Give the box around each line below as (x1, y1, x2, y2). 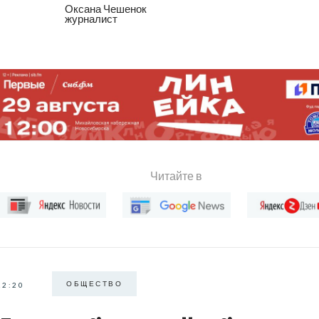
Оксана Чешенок (65, 1, 147, 15)
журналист (65, 11, 117, 25)
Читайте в (150, 169, 203, 182)
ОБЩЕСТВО (66, 279, 122, 288)
